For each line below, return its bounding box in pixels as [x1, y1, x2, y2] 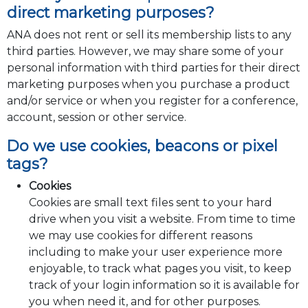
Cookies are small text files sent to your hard [28, 196, 272, 210]
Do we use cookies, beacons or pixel [6, 137, 278, 155]
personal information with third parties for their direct [6, 61, 300, 75]
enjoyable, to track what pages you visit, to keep [28, 262, 291, 276]
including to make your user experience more [28, 245, 283, 259]
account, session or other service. [6, 111, 186, 124]
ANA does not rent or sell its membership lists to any [6, 28, 291, 42]
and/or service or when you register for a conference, [6, 94, 298, 108]
